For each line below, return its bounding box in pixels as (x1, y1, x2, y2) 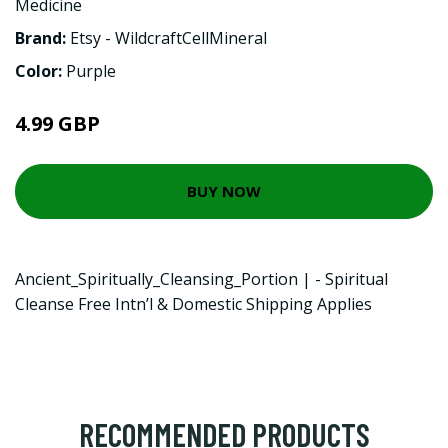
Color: (15, 59, 66, 82)
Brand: (15, 26, 70, 49)
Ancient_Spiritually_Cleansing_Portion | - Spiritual (15, 267, 388, 290)
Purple (66, 59, 116, 82)
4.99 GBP (15, 109, 100, 137)
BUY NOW (187, 181, 261, 201)
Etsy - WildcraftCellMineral (70, 26, 267, 49)
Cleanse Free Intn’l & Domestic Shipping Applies (15, 292, 372, 315)
